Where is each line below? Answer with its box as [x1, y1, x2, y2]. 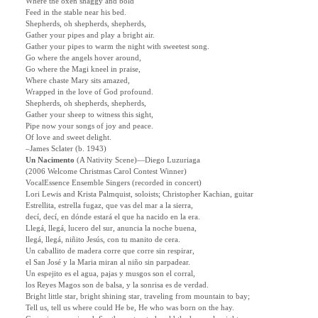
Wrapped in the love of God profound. [26, 88, 153, 97]
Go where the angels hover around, [26, 54, 141, 62]
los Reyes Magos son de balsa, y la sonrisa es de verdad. [26, 281, 209, 290]
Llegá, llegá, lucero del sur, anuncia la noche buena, [26, 224, 197, 233]
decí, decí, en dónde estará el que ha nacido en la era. [26, 213, 200, 221]
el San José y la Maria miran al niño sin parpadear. [26, 258, 190, 267]
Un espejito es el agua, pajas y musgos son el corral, [26, 270, 195, 278]
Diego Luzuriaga [145, 156, 200, 165]
